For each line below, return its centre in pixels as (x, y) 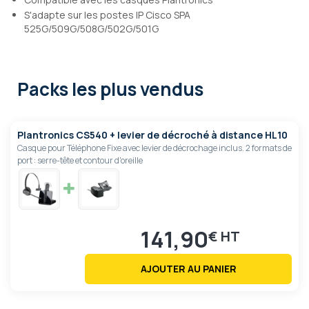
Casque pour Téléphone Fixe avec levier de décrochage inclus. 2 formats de (154, 148)
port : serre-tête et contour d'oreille (80, 161)
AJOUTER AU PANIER (188, 269)
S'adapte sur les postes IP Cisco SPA (107, 15)
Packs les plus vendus (110, 89)
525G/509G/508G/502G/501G (91, 29)
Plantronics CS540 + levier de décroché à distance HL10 (152, 135)
